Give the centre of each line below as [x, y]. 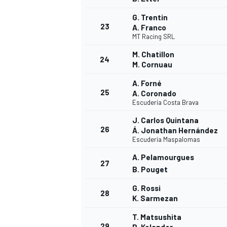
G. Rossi [146, 188]
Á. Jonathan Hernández [175, 130]
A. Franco [149, 28]
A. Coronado [154, 93]
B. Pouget [150, 169]
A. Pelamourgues [163, 157]
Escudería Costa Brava [165, 103]
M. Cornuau [152, 65]
